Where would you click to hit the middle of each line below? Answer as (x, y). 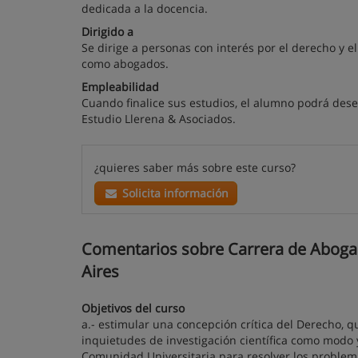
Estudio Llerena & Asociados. (159, 119)
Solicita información (173, 193)
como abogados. (125, 64)
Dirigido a (107, 32)
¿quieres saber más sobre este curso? (195, 167)
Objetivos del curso (133, 308)
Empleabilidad (120, 87)
